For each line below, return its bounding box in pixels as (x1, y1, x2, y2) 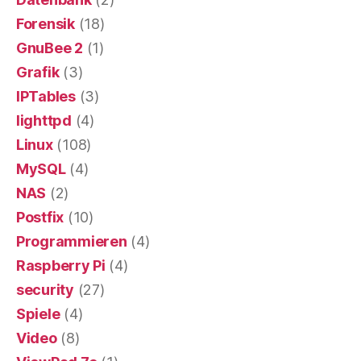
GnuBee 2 (16, 39, 83, 56)
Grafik (16, 64, 60, 81)
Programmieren (16, 233, 127, 250)
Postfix (16, 209, 64, 226)
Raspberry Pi (16, 257, 106, 274)
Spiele (16, 305, 60, 322)
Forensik (16, 15, 75, 32)
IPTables (16, 88, 76, 105)
